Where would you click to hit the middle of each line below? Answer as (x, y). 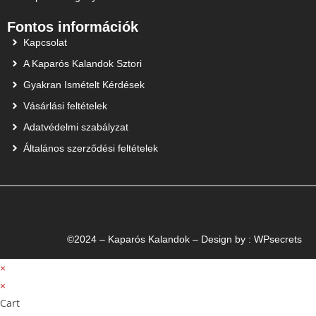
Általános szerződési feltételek (90, 148)
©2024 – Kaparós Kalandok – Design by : (160, 239)
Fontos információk (73, 26)
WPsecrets (278, 239)
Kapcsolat (45, 42)
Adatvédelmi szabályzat (75, 127)
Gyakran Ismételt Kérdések (84, 84)
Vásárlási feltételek (65, 105)
